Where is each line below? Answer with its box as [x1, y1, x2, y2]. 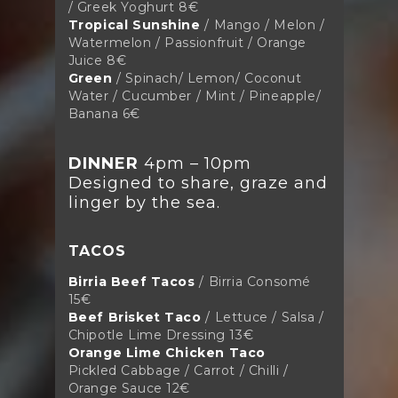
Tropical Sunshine [68, 16, 201, 33]
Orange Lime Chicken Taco [68, 344, 266, 361]
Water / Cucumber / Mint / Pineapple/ [68, 87, 322, 104]
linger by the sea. [68, 192, 220, 212]
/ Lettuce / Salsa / [205, 308, 324, 325]
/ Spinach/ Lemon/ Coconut [116, 69, 302, 86]
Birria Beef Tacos [68, 273, 195, 290]
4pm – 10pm [138, 153, 251, 173]
